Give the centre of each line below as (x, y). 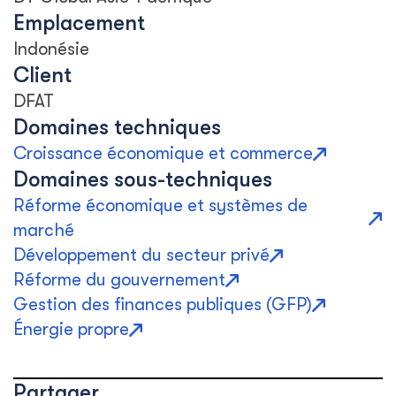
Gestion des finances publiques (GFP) (163, 305)
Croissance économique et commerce (163, 153)
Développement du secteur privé (141, 255)
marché (44, 230)
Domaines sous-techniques (143, 179)
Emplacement (79, 23)
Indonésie (51, 49)
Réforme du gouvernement (119, 280)
